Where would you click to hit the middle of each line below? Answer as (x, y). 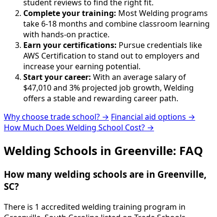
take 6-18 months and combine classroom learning (116, 24)
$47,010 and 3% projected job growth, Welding (108, 88)
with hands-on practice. (66, 35)
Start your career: (57, 77)
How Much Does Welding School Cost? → (79, 128)
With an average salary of (139, 77)
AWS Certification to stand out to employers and (111, 56)
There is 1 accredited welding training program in (95, 207)
